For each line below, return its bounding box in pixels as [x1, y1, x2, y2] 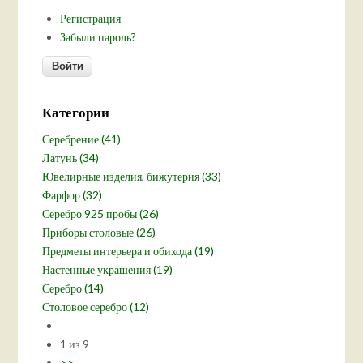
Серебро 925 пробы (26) [42, 207, 160, 221]
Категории [42, 104, 110, 122]
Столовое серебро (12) [42, 300, 150, 314]
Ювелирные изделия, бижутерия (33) [42, 169, 222, 184]
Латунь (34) [42, 151, 100, 165]
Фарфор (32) [42, 188, 103, 203]
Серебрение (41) [42, 132, 122, 147]
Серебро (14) [42, 281, 105, 296]
